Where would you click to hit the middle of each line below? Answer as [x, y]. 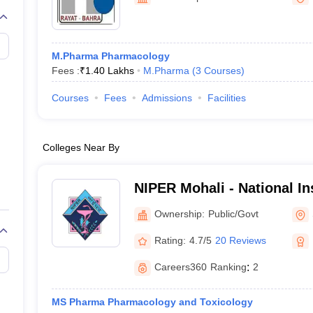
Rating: [170, 240]
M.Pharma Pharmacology [110, 56]
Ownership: [179, 213]
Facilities [226, 98]
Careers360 [180, 267]
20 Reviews [240, 240]
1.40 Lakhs [109, 71]
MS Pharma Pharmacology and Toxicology [152, 302]
